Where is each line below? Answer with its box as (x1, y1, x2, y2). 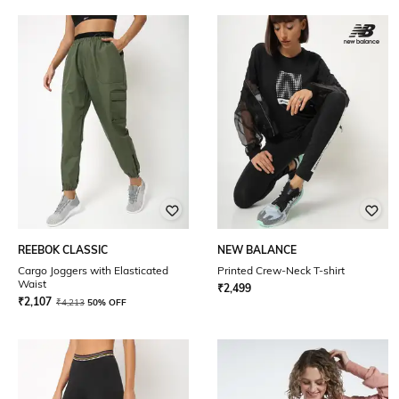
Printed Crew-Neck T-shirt (217, 264, 345, 277)
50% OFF (87, 297, 126, 308)
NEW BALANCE (217, 243, 297, 256)
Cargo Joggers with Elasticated (18, 264, 168, 277)
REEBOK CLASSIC (18, 243, 108, 256)
